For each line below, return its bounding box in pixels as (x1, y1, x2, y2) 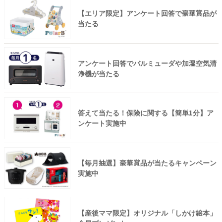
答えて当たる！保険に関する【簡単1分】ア (77, 108, 214, 118)
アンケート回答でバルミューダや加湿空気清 (77, 57, 217, 68)
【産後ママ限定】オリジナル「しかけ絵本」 (77, 207, 217, 218)
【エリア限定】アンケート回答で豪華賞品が (77, 7, 217, 18)
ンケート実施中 (77, 118, 126, 128)
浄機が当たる (77, 68, 119, 78)
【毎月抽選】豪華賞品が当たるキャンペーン (77, 157, 217, 167)
